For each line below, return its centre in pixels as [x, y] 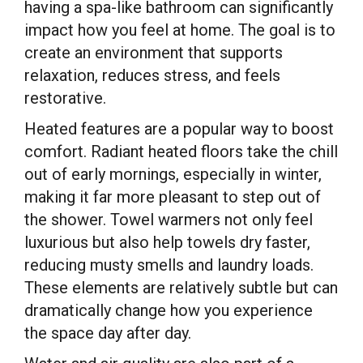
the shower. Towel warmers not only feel [169, 220]
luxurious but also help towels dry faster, [167, 242]
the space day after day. [108, 333]
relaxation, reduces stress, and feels [152, 75]
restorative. [65, 98]
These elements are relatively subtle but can [181, 288]
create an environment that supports [154, 53]
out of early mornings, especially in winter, [173, 174]
